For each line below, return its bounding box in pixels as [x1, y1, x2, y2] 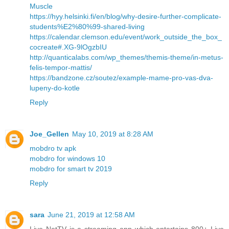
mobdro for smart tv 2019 [30, 164, 112, 173]
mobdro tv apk [30, 144, 76, 152]
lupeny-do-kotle [30, 83, 80, 92]
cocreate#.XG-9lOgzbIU [30, 42, 107, 51]
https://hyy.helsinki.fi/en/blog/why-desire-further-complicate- [30, 12, 221, 20]
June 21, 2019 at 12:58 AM [48, 210, 135, 219]
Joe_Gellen [30, 129, 69, 138]
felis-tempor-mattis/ [30, 63, 92, 72]
